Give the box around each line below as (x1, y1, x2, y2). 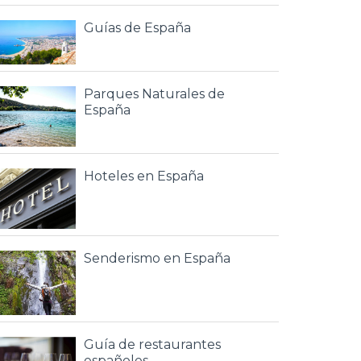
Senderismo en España (84, 251, 230, 266)
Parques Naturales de (84, 86, 225, 102)
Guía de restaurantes (84, 337, 221, 352)
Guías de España (84, 20, 191, 35)
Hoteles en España (84, 168, 204, 184)
